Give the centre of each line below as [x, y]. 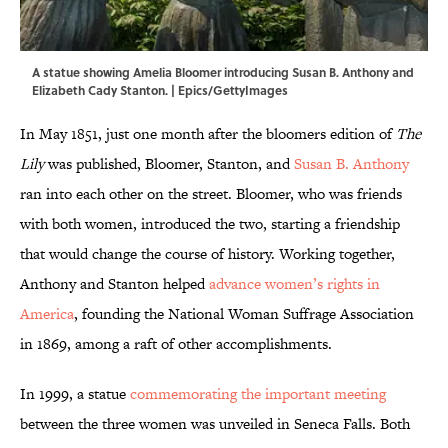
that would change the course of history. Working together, [207, 254]
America [47, 314]
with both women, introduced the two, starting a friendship [210, 224]
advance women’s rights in [294, 284]
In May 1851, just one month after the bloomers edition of [208, 134]
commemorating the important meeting [258, 394]
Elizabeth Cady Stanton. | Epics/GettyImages [160, 90]
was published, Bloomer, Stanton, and [167, 164]
